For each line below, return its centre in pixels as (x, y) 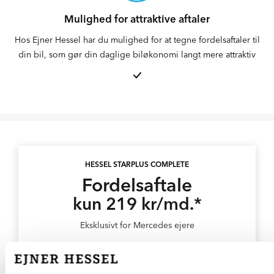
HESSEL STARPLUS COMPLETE (137, 164)
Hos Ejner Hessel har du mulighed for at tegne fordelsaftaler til (137, 39)
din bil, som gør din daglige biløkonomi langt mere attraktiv (137, 54)
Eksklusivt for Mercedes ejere (137, 225)
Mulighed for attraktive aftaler (137, 18)
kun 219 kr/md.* (137, 203)
